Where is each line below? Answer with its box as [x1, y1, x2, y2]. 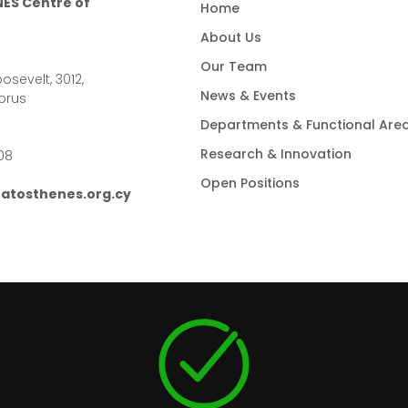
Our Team [200, 57, 267, 76]
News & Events [200, 87, 296, 105]
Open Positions [200, 174, 300, 192]
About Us [200, 28, 261, 46]
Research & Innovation [200, 145, 352, 163]
